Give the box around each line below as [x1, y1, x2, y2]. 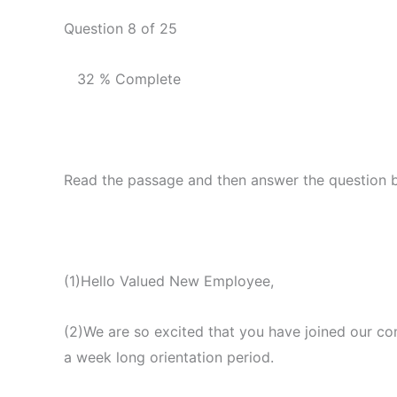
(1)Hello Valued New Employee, [64, 271, 274, 290]
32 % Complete [77, 69, 181, 88]
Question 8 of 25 [64, 19, 177, 37]
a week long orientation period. [64, 347, 274, 366]
